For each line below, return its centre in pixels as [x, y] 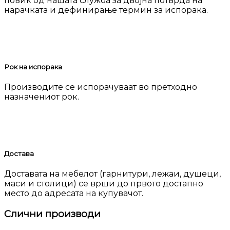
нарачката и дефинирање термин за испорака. [106, 10]
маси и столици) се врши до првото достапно [104, 184]
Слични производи [52, 214]
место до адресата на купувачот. [74, 194]
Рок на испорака [33, 67]
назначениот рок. [42, 97]
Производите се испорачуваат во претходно [101, 87]
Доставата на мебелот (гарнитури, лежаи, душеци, [112, 174]
